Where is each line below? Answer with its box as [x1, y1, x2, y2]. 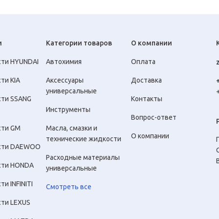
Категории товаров [46, 39, 112, 47]
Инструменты [46, 106, 91, 113]
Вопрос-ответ [131, 113, 177, 121]
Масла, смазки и [46, 124, 98, 132]
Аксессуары [46, 76, 84, 84]
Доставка [131, 76, 162, 84]
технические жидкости [46, 135, 122, 143]
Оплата [131, 58, 156, 66]
